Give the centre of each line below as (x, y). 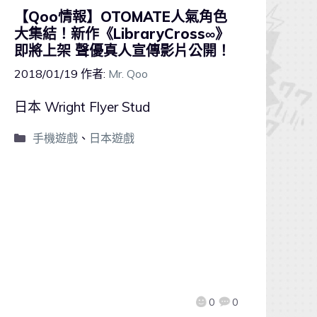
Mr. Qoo (128, 73)
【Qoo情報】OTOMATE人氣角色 (121, 16)
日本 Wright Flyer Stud (82, 106)
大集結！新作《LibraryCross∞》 (122, 33)
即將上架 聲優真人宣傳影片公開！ (122, 50)
